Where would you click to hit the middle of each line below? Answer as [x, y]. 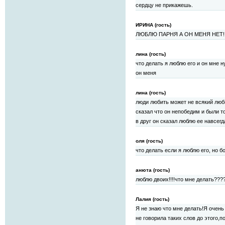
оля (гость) [149, 141]
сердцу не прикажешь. [164, 5]
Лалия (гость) [152, 199]
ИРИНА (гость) [153, 25]
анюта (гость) [153, 170]
